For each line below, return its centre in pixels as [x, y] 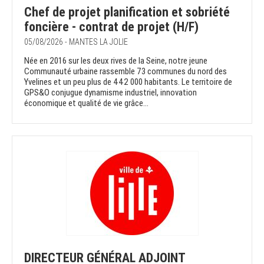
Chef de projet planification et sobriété [127, 12]
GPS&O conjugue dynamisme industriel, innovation [110, 93]
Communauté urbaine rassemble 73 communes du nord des [126, 72]
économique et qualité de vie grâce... [86, 103]
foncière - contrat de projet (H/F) [111, 27]
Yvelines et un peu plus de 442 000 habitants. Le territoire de [128, 82]
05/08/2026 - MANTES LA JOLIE [76, 42]
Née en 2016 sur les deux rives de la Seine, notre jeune [116, 61]
